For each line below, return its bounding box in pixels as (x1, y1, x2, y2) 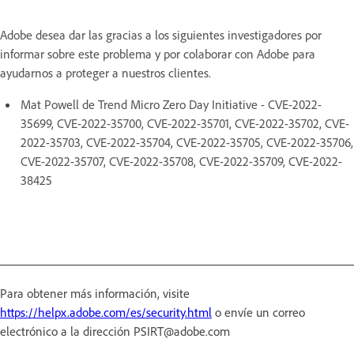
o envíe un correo (212, 303, 305, 320)
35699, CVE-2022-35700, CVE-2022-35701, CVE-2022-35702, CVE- (21, 115, 349, 131)
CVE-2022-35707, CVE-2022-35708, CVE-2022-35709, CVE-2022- (21, 153, 342, 169)
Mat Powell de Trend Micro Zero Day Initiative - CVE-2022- (21, 96, 322, 112)
